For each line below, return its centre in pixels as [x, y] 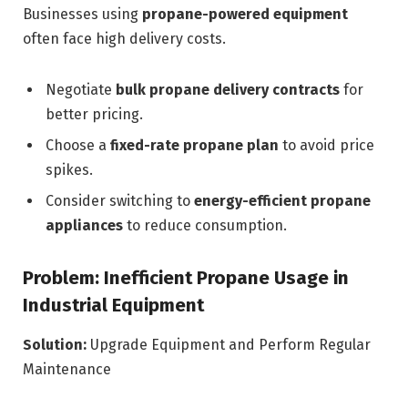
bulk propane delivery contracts [228, 90]
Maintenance [67, 370]
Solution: [55, 345]
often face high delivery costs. [124, 39]
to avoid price [326, 146]
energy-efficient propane [282, 201]
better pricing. [94, 115]
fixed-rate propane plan [194, 146]
